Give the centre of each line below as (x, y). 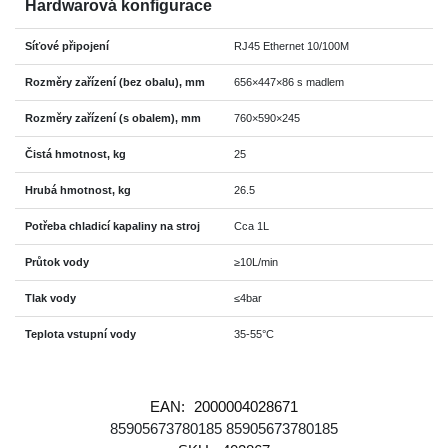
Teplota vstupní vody (80, 334)
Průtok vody (57, 262)
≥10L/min (256, 262)
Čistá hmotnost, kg (75, 154)
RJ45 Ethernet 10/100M (291, 46)
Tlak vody (50, 298)
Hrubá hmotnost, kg (78, 190)
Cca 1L (251, 226)
